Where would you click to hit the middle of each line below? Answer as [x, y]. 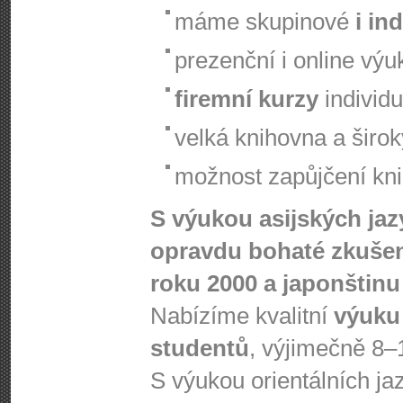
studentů [200, 348]
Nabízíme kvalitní [242, 316]
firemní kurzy [246, 99]
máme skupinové [265, 22]
